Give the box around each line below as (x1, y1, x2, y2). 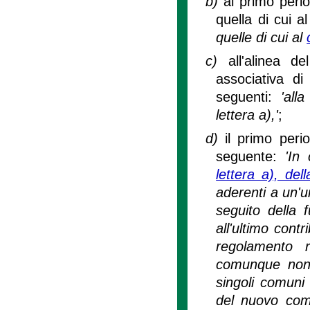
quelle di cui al (216, 29, 307, 45)
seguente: (216, 148, 286, 164)
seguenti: (216, 89, 281, 104)
